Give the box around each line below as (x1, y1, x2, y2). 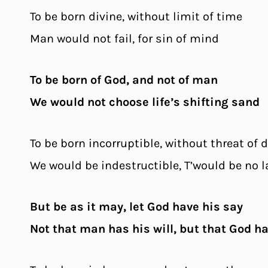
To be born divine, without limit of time (30, 9, 242, 23)
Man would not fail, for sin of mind (30, 31, 219, 45)
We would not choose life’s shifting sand (30, 95, 260, 109)
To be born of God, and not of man (30, 72, 218, 87)
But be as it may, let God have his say (30, 199, 243, 214)
